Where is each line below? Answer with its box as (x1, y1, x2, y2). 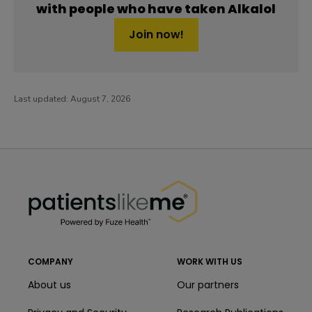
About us (28, 277, 71, 292)
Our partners (177, 277, 239, 292)
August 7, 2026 (70, 93, 130, 105)
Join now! (128, 26, 184, 43)
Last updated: (14, 93, 70, 105)
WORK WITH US (177, 255, 242, 267)
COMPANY (28, 255, 73, 267)
